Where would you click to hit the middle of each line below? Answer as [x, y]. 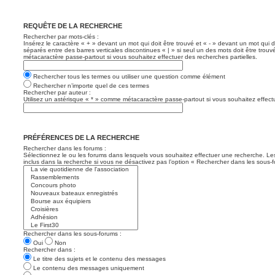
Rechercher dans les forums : [65, 148]
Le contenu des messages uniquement [88, 268]
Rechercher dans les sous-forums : [72, 233]
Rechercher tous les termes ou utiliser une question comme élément [128, 76]
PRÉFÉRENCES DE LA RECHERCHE [81, 137]
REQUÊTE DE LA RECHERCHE [73, 25]
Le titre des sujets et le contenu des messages [99, 258]
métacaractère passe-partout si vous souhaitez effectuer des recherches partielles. [140, 56]
